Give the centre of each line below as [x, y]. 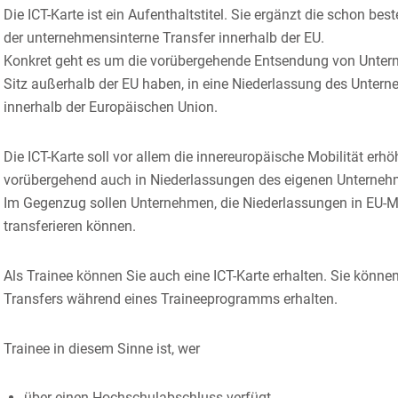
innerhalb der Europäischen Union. [111, 107]
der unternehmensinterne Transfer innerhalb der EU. [164, 38]
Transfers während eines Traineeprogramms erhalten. [171, 299]
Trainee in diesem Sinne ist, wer [102, 349]
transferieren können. [70, 226]
